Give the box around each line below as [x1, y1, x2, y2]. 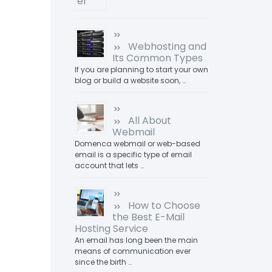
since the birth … [74, 257, 132, 267]
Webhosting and [127, 39, 206, 53]
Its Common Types [112, 51, 203, 65]
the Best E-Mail [112, 210, 185, 224]
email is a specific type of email [74, 149, 192, 160]
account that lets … [74, 160, 144, 171]
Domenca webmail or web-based [74, 138, 200, 149]
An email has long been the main [74, 235, 198, 245]
